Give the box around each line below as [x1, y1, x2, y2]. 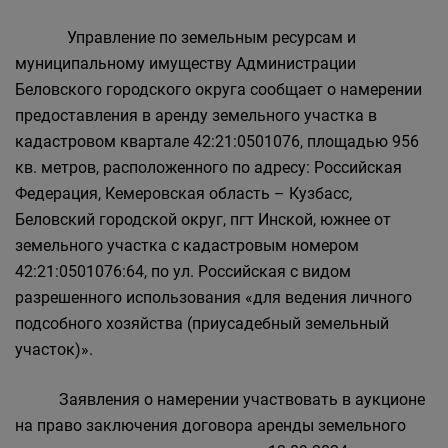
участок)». [15, 340, 93, 359]
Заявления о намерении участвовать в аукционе [15, 390, 425, 409]
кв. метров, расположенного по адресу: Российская [15, 158, 402, 177]
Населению [129, 14, 221, 35]
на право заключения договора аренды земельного [15, 416, 406, 435]
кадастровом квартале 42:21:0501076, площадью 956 [15, 132, 419, 151]
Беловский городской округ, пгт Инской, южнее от [15, 210, 391, 229]
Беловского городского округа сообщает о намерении [15, 80, 422, 99]
